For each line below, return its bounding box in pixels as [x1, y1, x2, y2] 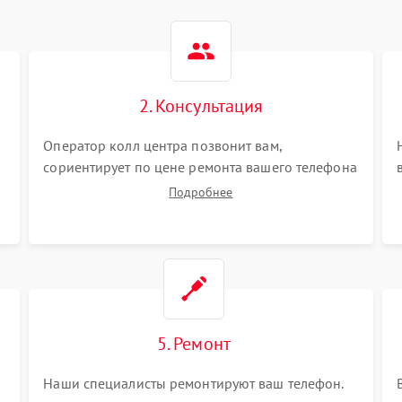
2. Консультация [138, 94, 264, 118]
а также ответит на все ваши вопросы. [43, 179, 286, 197]
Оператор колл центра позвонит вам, [43, 136, 282, 154]
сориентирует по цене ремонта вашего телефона [43, 158, 357, 176]
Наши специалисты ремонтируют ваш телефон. [43, 374, 345, 392]
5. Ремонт [156, 332, 231, 355]
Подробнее [169, 184, 233, 200]
